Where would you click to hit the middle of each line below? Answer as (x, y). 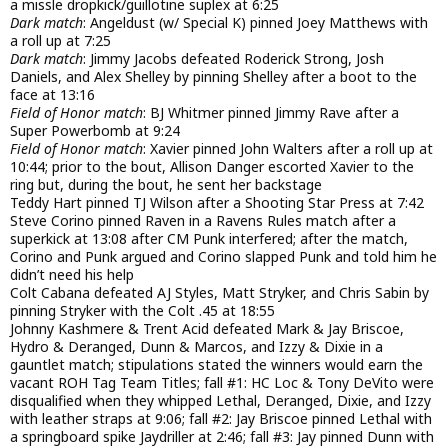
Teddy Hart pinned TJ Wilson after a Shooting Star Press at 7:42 (217, 203)
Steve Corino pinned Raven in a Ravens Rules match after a (203, 221)
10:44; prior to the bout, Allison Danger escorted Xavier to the (212, 167)
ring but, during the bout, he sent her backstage (166, 185)
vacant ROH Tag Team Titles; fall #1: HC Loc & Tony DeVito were (222, 383)
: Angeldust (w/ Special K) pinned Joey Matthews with (255, 23)
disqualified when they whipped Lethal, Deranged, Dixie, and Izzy (220, 401)
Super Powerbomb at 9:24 (95, 131)
